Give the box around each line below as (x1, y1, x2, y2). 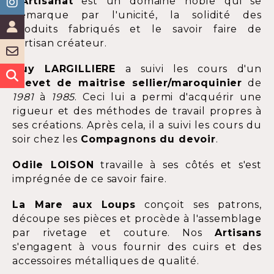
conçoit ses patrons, (135, 199, 262, 211)
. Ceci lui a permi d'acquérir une (75, 91, 262, 103)
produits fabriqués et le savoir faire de (12, 23, 262, 35)
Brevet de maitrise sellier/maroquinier (12, 77, 243, 89)
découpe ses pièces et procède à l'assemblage (12, 213, 262, 225)
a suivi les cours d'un (116, 63, 262, 75)
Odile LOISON (12, 159, 94, 171)
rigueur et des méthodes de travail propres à (12, 105, 262, 117)
